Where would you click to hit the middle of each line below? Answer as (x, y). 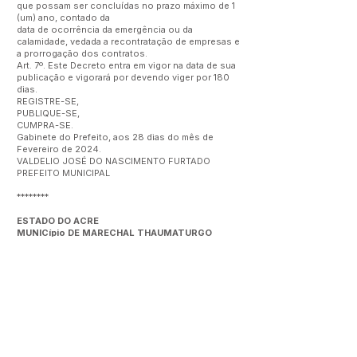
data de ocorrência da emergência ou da (105, 29)
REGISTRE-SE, (48, 101)
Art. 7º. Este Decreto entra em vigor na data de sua (126, 65)
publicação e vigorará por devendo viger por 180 (123, 77)
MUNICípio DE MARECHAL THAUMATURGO (114, 233)
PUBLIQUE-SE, (48, 113)
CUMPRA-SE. (45, 125)
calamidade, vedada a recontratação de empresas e (128, 41)
